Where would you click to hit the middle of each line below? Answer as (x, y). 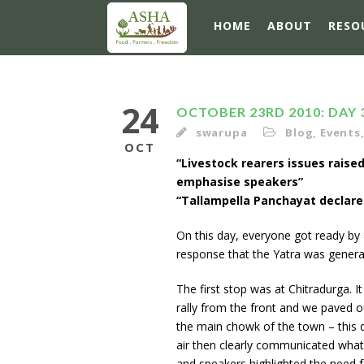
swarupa (221, 132)
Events (340, 132)
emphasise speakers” (240, 182)
